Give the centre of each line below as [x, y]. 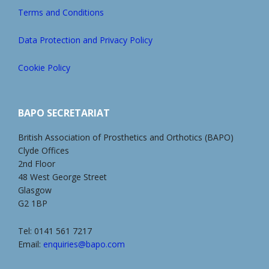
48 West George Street [62, 177]
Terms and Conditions [61, 12]
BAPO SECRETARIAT [64, 113]
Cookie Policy [44, 68]
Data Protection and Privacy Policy [85, 40]
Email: [31, 244]
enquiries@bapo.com [84, 244]
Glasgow [35, 190]
